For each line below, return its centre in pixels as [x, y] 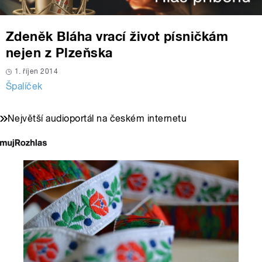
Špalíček [24, 87]
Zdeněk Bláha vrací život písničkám [117, 37]
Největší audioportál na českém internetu [97, 119]
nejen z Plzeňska [59, 53]
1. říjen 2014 [37, 72]
